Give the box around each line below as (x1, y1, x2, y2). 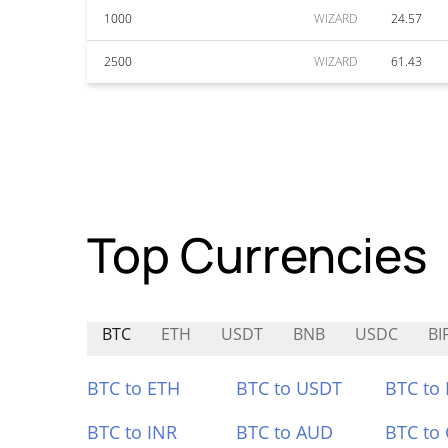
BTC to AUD (235, 420, 333, 444)
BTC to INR (87, 420, 177, 444)
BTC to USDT (235, 376, 342, 400)
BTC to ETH (87, 376, 180, 400)
